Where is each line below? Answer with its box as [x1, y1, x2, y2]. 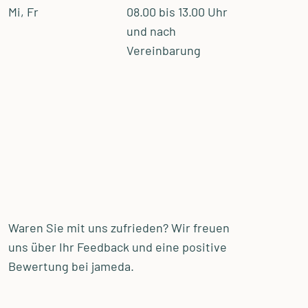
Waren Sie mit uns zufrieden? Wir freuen [8, 220, 230, 236]
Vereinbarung [126, 43, 201, 58]
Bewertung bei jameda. [8, 258, 134, 274]
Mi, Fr [8, 4, 38, 20]
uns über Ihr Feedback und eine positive [8, 239, 227, 255]
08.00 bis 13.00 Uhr [126, 4, 228, 20]
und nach [126, 23, 176, 39]
